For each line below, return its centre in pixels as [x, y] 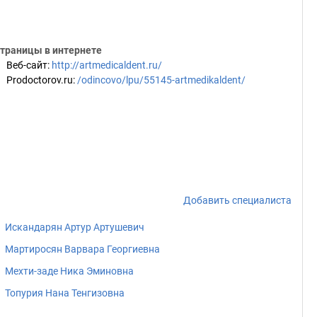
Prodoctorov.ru [40, 80]
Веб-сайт [27, 65]
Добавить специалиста [237, 200]
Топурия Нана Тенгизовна [65, 293]
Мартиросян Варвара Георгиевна [82, 249]
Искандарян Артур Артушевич [75, 227]
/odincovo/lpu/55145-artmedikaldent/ [161, 80]
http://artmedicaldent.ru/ [107, 65]
